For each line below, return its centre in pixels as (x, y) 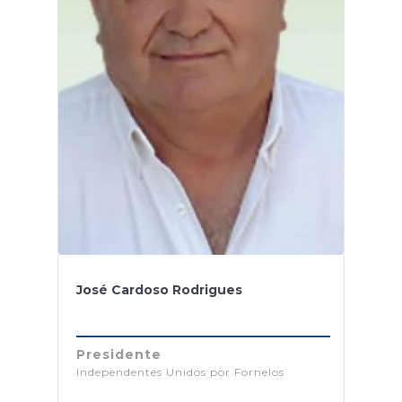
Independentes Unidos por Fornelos (180, 372)
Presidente (119, 354)
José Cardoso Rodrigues (159, 290)
